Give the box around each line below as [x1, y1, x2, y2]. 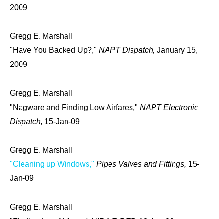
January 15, [157, 46, 197, 55]
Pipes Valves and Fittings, [96, 160, 188, 169]
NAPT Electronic [140, 103, 198, 111]
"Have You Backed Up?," [10, 46, 99, 55]
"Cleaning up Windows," [10, 160, 94, 169]
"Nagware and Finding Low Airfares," [10, 103, 140, 111]
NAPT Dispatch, [99, 46, 157, 55]
